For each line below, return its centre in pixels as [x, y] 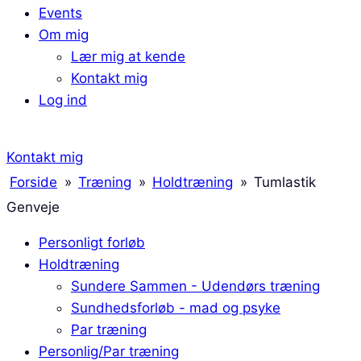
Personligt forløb [92, 243]
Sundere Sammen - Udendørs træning [195, 286]
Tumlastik [285, 182]
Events [60, 13]
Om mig [64, 35]
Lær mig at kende [128, 56]
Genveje [33, 207]
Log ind [63, 100]
